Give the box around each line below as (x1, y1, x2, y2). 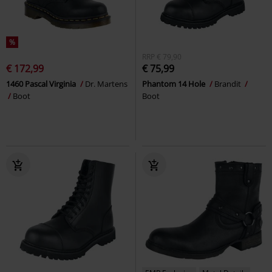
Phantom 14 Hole (142, 78, 207, 89)
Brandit (214, 78, 243, 89)
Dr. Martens (85, 78, 127, 89)
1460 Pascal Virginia (6, 78, 78, 89)
